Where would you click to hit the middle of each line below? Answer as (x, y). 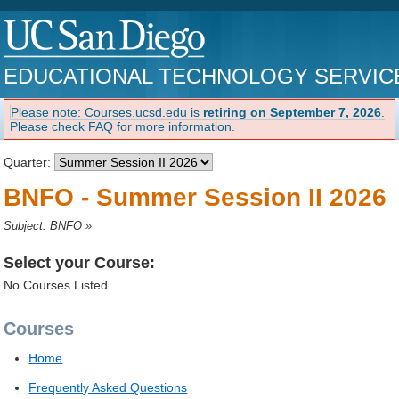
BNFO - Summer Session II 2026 (195, 197)
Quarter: (29, 162)
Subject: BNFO (43, 226)
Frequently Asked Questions (108, 387)
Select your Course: (80, 262)
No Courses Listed (56, 285)
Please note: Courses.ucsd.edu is (107, 112)
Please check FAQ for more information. (123, 126)
